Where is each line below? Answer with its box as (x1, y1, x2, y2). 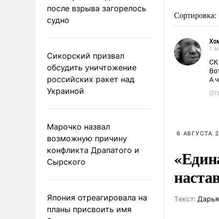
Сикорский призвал (47, 50, 124, 61)
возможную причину (47, 133, 127, 143)
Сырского (47, 156, 86, 167)
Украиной (47, 86, 84, 96)
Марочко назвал (47, 121, 110, 131)
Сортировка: (174, 11, 218, 20)
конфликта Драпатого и (47, 145, 139, 155)
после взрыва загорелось (47, 3, 146, 13)
